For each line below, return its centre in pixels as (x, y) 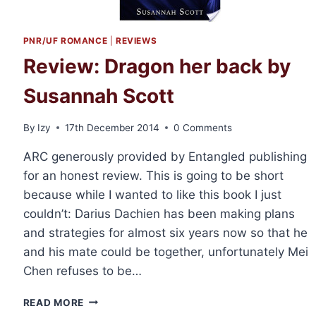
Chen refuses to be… (82, 271)
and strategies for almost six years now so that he (165, 232)
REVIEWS (136, 41)
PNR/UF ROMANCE (65, 41)
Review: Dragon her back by (157, 66)
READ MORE (53, 302)
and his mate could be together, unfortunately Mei (165, 251)
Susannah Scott (98, 96)
